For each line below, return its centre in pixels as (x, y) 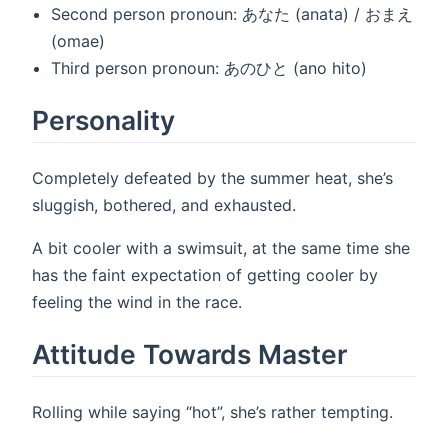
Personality (103, 120)
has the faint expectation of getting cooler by (205, 275)
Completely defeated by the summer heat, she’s (212, 178)
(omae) (78, 41)
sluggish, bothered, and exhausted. (164, 205)
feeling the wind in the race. (137, 302)
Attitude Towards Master (189, 353)
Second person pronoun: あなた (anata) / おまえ (232, 14)
